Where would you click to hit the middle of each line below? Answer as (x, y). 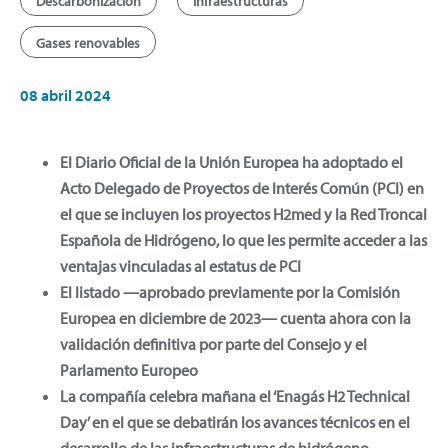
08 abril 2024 (65, 94)
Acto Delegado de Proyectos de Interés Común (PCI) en (242, 187)
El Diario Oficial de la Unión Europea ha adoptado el (231, 161)
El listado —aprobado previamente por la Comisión (230, 291)
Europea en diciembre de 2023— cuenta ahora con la (235, 317)
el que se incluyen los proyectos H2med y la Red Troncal (243, 213)
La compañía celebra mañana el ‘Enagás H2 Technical (235, 395)
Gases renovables (88, 42)
